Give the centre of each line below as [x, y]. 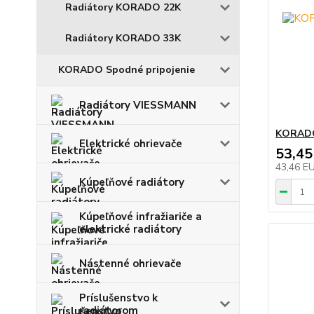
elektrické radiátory [130, 229]
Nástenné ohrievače [130, 263]
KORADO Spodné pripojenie [127, 69]
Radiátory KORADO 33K [123, 38]
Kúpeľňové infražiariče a [141, 216]
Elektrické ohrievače [131, 143]
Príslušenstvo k [118, 298]
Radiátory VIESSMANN [138, 105]
